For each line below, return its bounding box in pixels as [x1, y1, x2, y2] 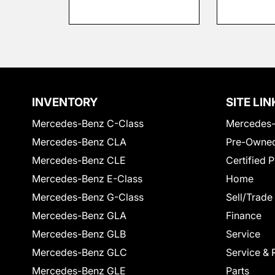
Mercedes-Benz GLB [32, 228, 126, 241]
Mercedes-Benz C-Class [32, 117, 144, 130]
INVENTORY [32, 95, 98, 110]
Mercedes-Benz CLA [32, 136, 126, 149]
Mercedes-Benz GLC [32, 246, 127, 259]
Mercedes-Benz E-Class [32, 172, 142, 185]
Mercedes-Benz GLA [32, 209, 126, 222]
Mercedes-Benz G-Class [32, 191, 144, 204]
